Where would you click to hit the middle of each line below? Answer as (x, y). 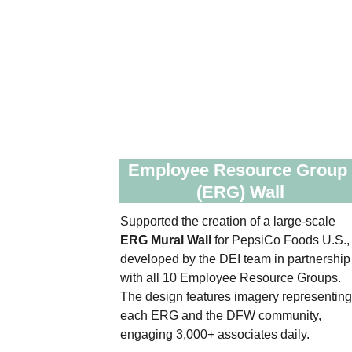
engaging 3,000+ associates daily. (216, 334)
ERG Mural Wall (165, 240)
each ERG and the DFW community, (222, 315)
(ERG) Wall (240, 192)
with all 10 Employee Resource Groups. (232, 278)
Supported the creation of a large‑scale (229, 221)
